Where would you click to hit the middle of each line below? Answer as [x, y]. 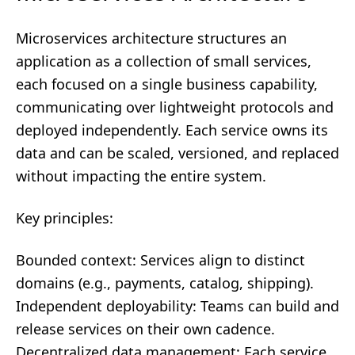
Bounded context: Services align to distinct [160, 260]
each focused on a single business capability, [167, 84]
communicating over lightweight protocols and [175, 107]
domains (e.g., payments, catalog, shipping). [165, 283]
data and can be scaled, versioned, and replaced [177, 153]
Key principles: [65, 218]
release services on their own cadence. [145, 329]
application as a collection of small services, [164, 61]
